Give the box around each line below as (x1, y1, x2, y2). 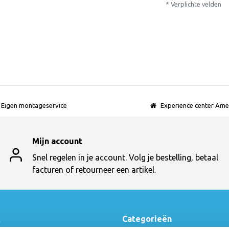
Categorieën (122, 214, 172, 224)
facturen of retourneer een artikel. (32, 165, 156, 175)
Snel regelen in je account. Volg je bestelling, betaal (32, 153, 218, 163)
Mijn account (32, 136, 82, 146)
